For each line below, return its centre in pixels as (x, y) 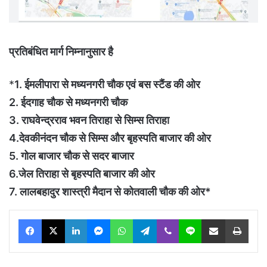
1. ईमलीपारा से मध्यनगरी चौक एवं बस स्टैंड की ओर (107, 85)
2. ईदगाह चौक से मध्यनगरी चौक (68, 103)
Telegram (173, 219)
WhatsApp (151, 219)
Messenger (131, 219)
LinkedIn (102, 219)
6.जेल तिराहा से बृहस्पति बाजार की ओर (82, 174)
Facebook (59, 219)
